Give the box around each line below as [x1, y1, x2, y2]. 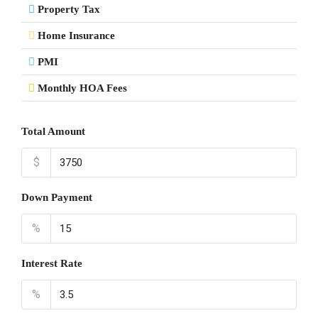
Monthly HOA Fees [38, 82, 127, 94]
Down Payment [21, 192, 92, 203]
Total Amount [21, 126, 85, 137]
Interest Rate [21, 258, 82, 269]
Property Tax [38, 4, 100, 15]
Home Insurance [38, 30, 115, 41]
